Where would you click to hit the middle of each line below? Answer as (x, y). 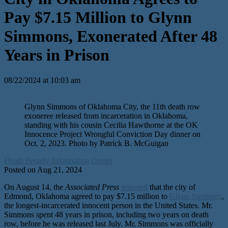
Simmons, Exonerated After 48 (111, 36)
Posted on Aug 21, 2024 (43, 169)
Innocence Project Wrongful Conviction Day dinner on (112, 134)
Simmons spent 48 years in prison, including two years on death (106, 214)
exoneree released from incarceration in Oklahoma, (106, 116)
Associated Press (93, 187)
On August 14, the (35, 187)
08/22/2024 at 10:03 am (42, 80)
